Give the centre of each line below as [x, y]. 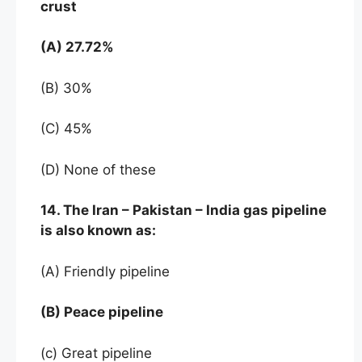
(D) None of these [98, 169]
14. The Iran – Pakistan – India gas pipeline [183, 210]
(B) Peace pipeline [102, 312]
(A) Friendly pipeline [105, 271]
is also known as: [98, 231]
